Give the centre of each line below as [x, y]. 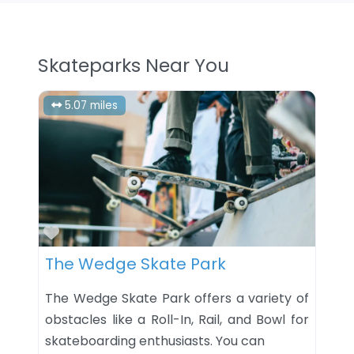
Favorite [91, 232]
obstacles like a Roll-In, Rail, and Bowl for [177, 319]
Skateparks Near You [134, 66]
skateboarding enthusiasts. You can [155, 341]
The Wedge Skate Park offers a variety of [177, 298]
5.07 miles [92, 105]
